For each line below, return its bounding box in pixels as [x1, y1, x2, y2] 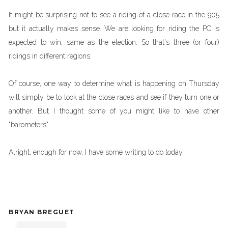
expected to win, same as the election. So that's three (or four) [9, 38, 219, 46]
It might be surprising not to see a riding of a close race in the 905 [9, 11, 219, 19]
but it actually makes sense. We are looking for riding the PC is [9, 24, 219, 33]
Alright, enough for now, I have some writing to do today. [9, 148, 184, 156]
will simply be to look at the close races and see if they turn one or [9, 93, 219, 101]
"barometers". [9, 121, 49, 129]
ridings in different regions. [9, 52, 92, 60]
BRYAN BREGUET [9, 208, 75, 216]
